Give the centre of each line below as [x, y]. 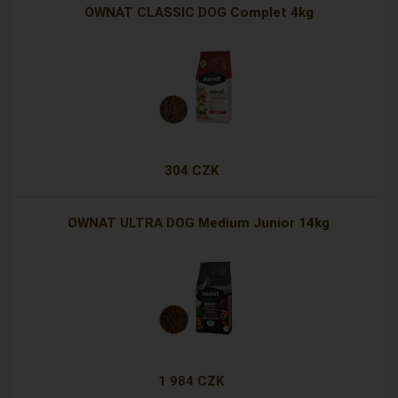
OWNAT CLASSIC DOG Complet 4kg [199, 13]
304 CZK [191, 171]
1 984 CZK [192, 382]
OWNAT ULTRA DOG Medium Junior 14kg [199, 223]
